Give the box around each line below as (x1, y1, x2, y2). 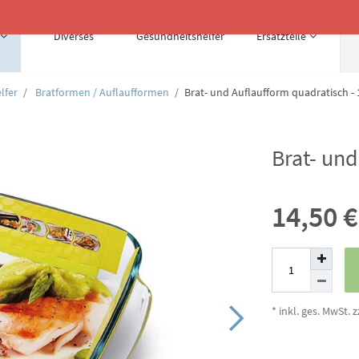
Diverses (53, 29, 94, 43)
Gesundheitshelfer (135, 29, 224, 43)
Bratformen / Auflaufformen (33, 85, 170, 99)
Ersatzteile (256, 29, 307, 43)
